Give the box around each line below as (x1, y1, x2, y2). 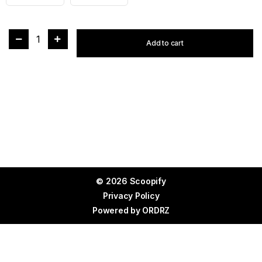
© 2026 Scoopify (96, 176, 166, 186)
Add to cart (146, 38, 184, 47)
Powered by (92, 205, 143, 215)
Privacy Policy (102, 191, 160, 201)
